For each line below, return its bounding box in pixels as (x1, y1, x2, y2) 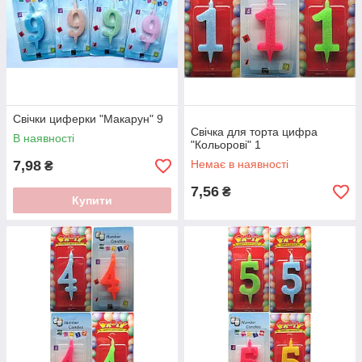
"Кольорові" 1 (191, 138, 261, 151)
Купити (72, 194, 112, 207)
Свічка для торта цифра (191, 125, 318, 138)
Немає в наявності (191, 158, 288, 170)
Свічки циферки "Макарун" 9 (13, 112, 163, 125)
